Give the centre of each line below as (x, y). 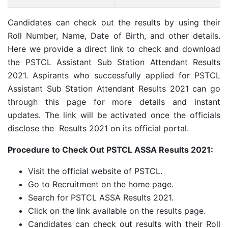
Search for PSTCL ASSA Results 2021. (101, 197)
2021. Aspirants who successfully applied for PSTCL (114, 75)
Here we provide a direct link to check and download (114, 49)
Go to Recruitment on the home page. (101, 184)
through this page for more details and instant (114, 102)
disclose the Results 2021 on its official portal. (98, 128)
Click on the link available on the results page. (117, 211)
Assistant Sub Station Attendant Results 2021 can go (114, 89)
